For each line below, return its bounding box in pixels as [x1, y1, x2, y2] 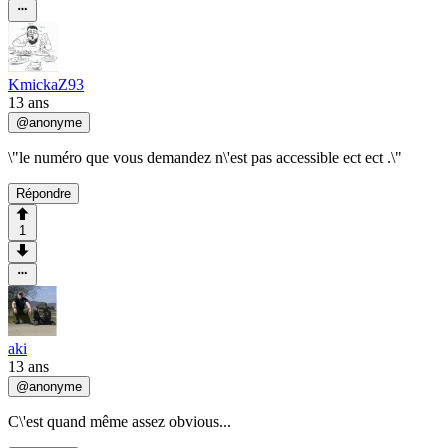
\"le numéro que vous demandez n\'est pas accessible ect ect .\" [8, 148, 402, 166]
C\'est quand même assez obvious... [8, 412, 231, 430]
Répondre [16, 185, 71, 201]
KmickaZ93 [8, 75, 84, 93]
